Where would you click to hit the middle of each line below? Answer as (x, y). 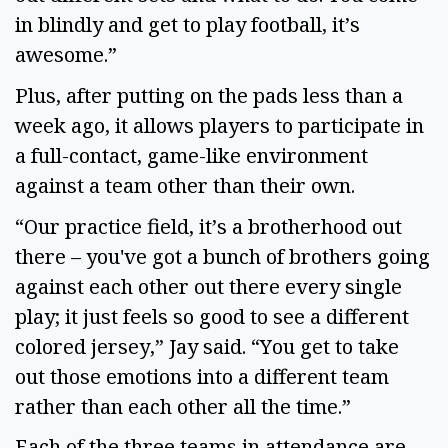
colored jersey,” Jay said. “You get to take (207, 346)
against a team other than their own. (187, 186)
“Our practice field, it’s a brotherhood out (208, 226)
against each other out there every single (208, 286)
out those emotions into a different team (202, 376)
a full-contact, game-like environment (191, 156)
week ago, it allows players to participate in (219, 126)
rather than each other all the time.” (185, 406)
